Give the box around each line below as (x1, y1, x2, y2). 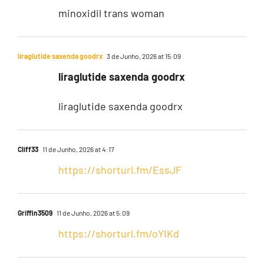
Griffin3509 (17, 208, 52, 217)
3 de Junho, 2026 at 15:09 (105, 51, 181, 60)
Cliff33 (17, 144, 38, 153)
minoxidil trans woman (58, 6, 164, 19)
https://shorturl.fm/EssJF (58, 163, 181, 176)
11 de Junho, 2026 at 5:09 (55, 208, 130, 217)
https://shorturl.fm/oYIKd (58, 226, 179, 240)
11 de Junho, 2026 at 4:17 (41, 144, 114, 153)
